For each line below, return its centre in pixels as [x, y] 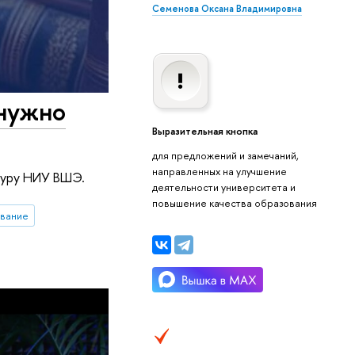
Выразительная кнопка [204, 131]
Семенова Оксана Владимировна [227, 8]
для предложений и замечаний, [225, 155]
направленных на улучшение [219, 171]
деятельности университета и [223, 187]
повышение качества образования [234, 202]
